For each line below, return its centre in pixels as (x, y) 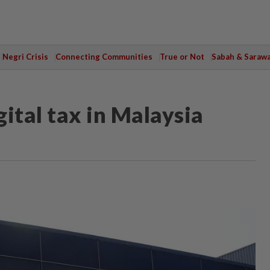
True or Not (182, 57)
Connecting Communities (104, 57)
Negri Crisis (25, 57)
